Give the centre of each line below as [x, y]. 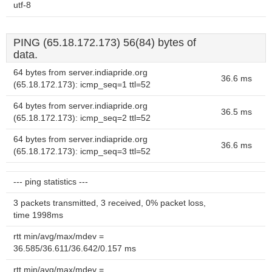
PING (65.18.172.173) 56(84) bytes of [105, 42]
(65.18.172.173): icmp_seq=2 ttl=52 [82, 118]
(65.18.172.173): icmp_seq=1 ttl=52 [82, 85]
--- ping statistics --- [51, 182]
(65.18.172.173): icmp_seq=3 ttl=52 [82, 151]
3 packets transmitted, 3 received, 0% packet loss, [110, 203]
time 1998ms [38, 215]
